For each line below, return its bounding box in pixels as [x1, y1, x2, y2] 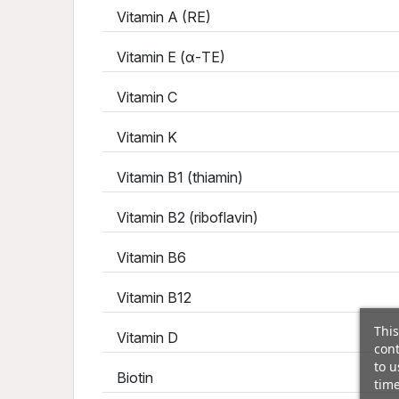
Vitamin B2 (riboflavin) [106, 208, 258, 226]
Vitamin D [106, 329, 178, 346]
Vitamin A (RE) [106, 8, 211, 26]
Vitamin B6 [106, 248, 186, 266]
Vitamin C [106, 88, 177, 106]
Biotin [106, 369, 164, 387]
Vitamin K [106, 128, 177, 146]
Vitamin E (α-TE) [106, 48, 225, 66]
